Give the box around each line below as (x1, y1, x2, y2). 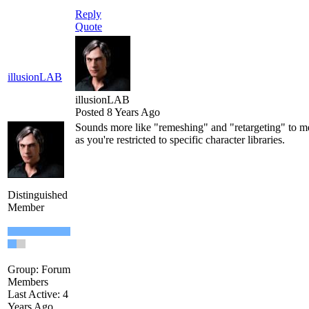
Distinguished (8, 189, 68, 201)
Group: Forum (8, 263, 70, 276)
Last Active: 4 (8, 288, 68, 301)
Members (8, 276, 48, 288)
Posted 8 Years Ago (75, 106, 160, 119)
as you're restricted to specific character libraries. (75, 134, 285, 146)
